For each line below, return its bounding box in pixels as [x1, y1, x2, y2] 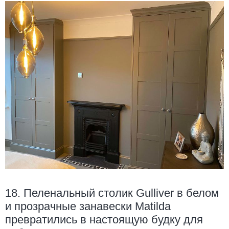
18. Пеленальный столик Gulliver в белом [5, 187, 219, 200]
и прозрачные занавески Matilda [5, 200, 171, 213]
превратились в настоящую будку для [5, 213, 203, 226]
